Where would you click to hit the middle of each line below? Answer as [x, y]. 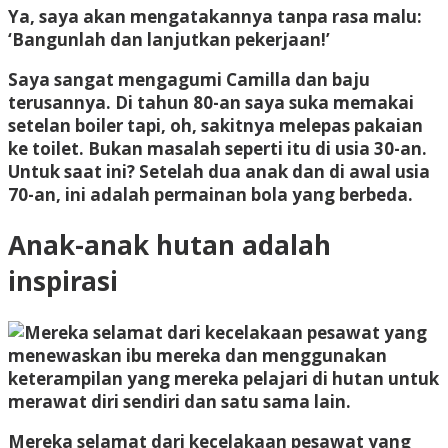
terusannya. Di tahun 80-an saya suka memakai [211, 102]
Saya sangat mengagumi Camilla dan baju [189, 79]
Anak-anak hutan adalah [169, 245]
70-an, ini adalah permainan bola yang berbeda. [210, 194]
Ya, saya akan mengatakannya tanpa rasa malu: [215, 16]
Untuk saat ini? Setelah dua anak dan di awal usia [219, 171]
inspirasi [63, 281]
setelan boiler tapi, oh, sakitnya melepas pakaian [215, 125]
